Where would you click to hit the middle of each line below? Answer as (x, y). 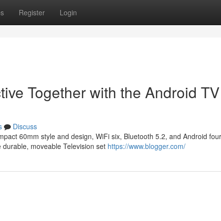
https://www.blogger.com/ (147, 146)
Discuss (25, 126)
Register (32, 12)
